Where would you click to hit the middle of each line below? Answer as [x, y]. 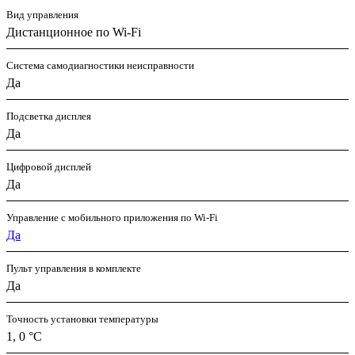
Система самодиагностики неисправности [100, 65]
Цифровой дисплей [49, 166]
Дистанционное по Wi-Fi [74, 32]
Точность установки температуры [82, 319]
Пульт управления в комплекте [74, 268]
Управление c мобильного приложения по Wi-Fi [112, 217]
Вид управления [42, 14]
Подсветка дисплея [49, 116]
